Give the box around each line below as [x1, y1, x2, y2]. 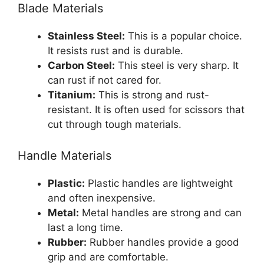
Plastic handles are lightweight [85, 177, 233, 190]
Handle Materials [18, 148, 111, 163]
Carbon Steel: [48, 59, 115, 71]
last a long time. [48, 222, 123, 234]
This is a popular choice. [125, 29, 242, 42]
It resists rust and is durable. [48, 44, 183, 57]
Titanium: [48, 88, 95, 101]
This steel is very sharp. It [115, 59, 239, 71]
